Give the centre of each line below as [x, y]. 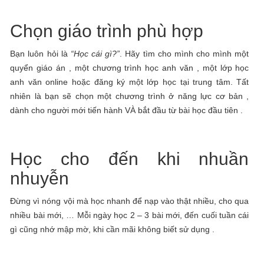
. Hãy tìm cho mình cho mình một [184, 54]
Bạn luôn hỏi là [40, 54]
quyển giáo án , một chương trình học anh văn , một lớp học [130, 68]
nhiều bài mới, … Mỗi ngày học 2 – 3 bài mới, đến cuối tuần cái [130, 215]
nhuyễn [40, 178]
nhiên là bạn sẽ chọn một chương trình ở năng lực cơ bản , [130, 96]
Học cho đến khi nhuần [130, 159]
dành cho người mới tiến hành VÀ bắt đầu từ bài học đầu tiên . [127, 110]
